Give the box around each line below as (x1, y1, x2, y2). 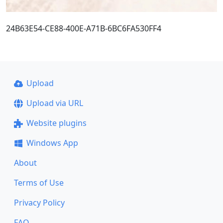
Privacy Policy (14, 197, 65, 208)
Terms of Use (14, 177, 64, 188)
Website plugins (26, 117, 87, 128)
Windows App (26, 137, 78, 148)
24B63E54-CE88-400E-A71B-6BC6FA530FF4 (6, 22, 161, 34)
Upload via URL (26, 98, 83, 109)
